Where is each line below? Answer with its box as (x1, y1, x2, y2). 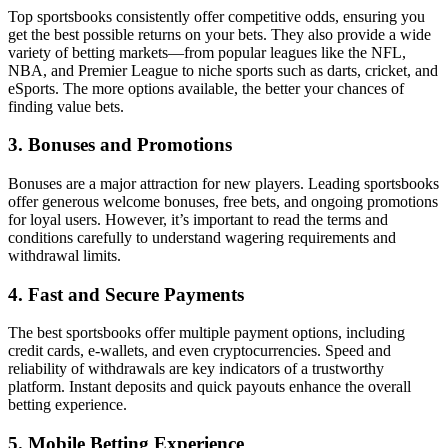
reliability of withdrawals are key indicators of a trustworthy (8, 360, 384, 378)
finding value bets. (8, 97, 124, 115)
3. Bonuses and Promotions (8, 134, 232, 156)
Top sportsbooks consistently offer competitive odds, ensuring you (8, 7, 425, 25)
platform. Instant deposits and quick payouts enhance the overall (8, 378, 411, 396)
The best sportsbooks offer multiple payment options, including (8, 324, 405, 342)
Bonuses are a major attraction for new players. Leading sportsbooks (8, 174, 439, 192)
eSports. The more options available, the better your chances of (8, 79, 404, 97)
